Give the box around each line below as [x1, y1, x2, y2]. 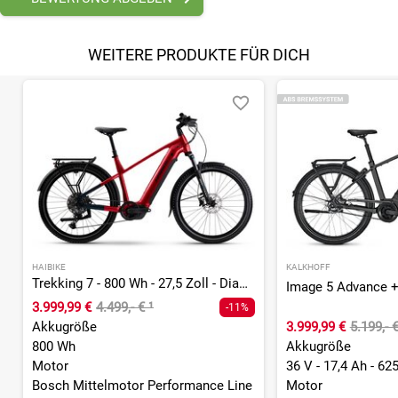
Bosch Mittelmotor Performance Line [32, 377, 252, 394]
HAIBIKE [32, 261, 66, 272]
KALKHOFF [285, 261, 330, 272]
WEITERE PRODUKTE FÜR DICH [88, 44, 310, 64]
